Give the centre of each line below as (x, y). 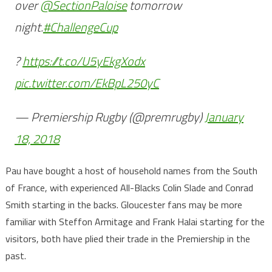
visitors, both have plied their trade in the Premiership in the (127, 239)
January (224, 117)
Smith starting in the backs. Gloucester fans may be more (124, 205)
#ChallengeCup (80, 27)
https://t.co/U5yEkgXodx (83, 61)
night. (29, 27)
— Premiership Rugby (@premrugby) (109, 117)
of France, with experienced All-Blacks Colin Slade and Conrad (129, 188)
